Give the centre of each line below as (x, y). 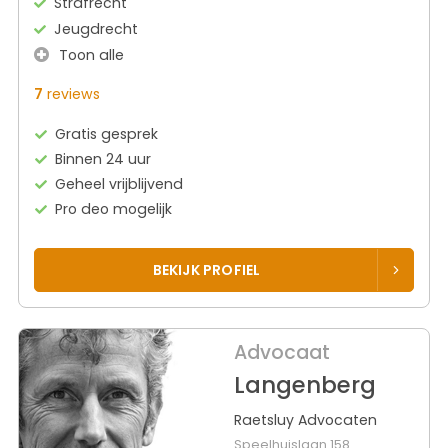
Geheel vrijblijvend (119, 183)
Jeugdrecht (96, 28)
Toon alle (89, 54)
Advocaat (281, 353)
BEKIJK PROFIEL (206, 269)
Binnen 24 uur (103, 158)
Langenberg (304, 385)
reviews (71, 93)
